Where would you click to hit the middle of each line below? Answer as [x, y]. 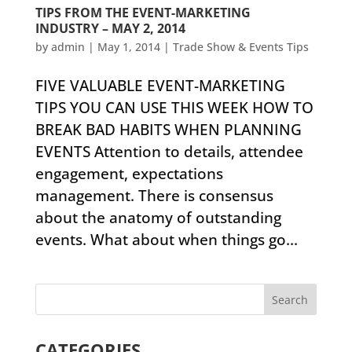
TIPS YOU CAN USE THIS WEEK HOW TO [174, 108]
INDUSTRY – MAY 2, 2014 [110, 28]
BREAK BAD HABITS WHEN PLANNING [168, 130]
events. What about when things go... [166, 240]
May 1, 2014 [128, 47]
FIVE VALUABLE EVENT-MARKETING [160, 86]
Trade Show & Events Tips [240, 47]
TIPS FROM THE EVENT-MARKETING [143, 13]
